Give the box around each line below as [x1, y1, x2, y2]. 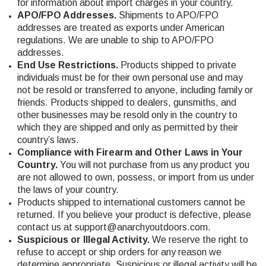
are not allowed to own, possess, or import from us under [17, 172, 254, 182]
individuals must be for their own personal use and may [17, 72, 243, 83]
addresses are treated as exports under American [17, 22, 224, 33]
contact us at [17, 221, 75, 232]
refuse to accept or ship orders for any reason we [17, 246, 221, 257]
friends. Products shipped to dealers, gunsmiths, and [17, 97, 236, 107]
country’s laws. [17, 134, 79, 145]
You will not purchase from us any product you [59, 159, 249, 170]
